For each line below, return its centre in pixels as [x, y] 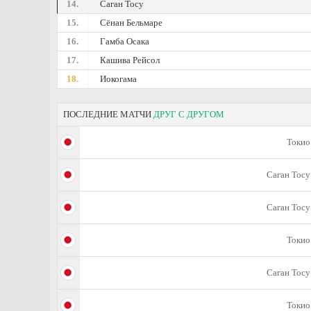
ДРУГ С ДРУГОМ [189, 114]
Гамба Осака [125, 41]
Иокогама [119, 79]
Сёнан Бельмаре [132, 23]
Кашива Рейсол [130, 60]
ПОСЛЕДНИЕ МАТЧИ [108, 114]
